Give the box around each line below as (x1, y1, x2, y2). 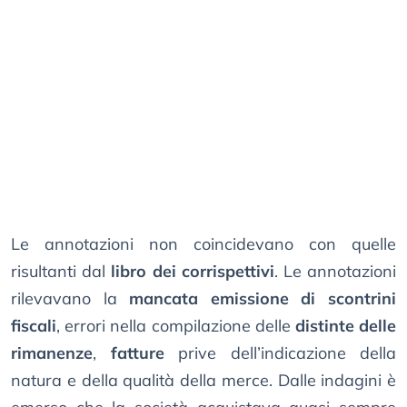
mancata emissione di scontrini (129, 288, 397, 310)
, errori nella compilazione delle (56, 315, 295, 337)
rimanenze (11, 342, 93, 364)
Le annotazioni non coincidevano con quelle (11, 233, 396, 255)
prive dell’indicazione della (164, 342, 396, 364)
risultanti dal (11, 261, 112, 283)
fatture (110, 342, 164, 364)
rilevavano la (11, 288, 130, 310)
